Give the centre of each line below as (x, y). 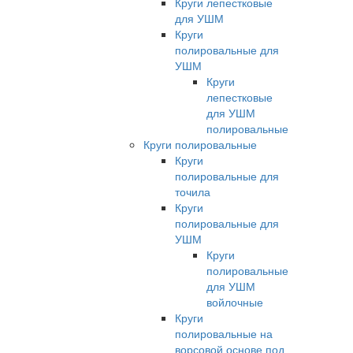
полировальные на (224, 333)
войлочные (235, 302)
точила (193, 191)
